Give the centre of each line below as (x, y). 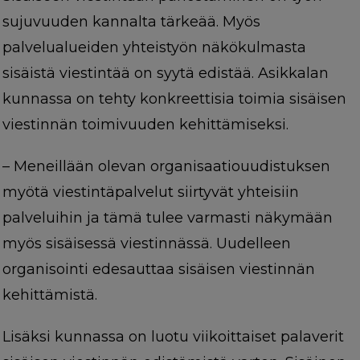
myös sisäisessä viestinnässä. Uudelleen (146, 243)
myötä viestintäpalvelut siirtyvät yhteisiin (150, 192)
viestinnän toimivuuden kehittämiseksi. (145, 124)
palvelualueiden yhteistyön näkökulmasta (154, 47)
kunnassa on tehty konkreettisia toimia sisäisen (174, 98)
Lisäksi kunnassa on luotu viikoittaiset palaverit (173, 336)
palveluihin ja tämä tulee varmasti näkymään (167, 217)
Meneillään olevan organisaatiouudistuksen (172, 166)
